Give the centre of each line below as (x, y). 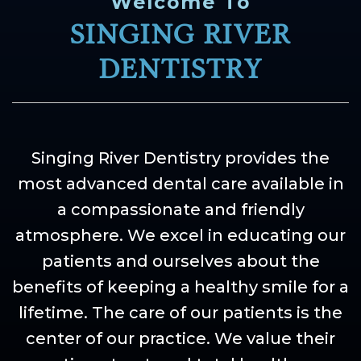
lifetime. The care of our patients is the (180, 313)
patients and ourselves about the (180, 261)
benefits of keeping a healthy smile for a (180, 287)
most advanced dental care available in (180, 184)
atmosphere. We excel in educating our (180, 236)
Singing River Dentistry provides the (180, 158)
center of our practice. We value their (180, 339)
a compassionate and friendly (180, 210)
